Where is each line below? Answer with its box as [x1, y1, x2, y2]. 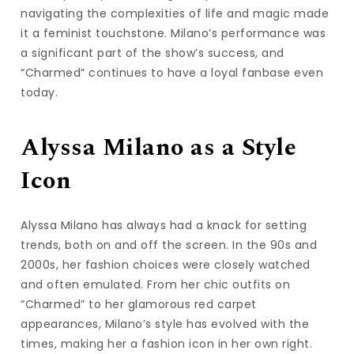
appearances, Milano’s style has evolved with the [21, 315, 310, 332]
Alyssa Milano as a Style [21, 130, 297, 167]
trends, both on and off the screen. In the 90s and [21, 236, 318, 253]
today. [21, 85, 58, 101]
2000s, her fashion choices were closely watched [21, 256, 311, 273]
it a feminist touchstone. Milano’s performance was [21, 25, 326, 42]
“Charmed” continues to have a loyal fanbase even [21, 65, 324, 81]
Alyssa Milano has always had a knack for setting [21, 217, 307, 233]
